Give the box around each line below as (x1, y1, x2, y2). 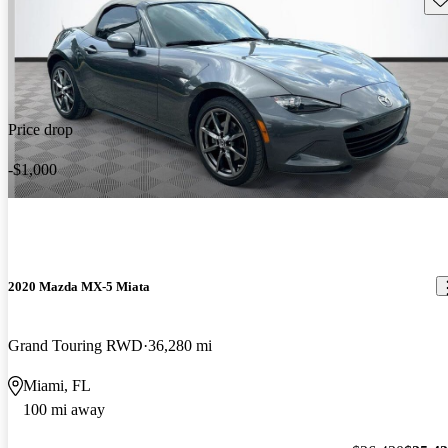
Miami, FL (23, 376, 91, 394)
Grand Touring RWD (8, 336, 143, 354)
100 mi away (23, 400, 105, 418)
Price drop (8, 121, 73, 139)
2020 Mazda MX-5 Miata (8, 278, 150, 294)
